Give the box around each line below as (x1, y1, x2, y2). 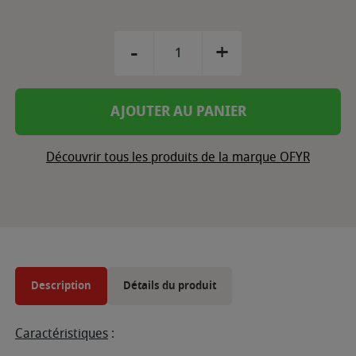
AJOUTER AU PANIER (110, 100, 246, 122)
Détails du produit (123, 277, 216, 294)
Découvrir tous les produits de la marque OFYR (46, 147, 310, 167)
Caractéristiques (15, 323, 108, 343)
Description (31, 277, 91, 294)
